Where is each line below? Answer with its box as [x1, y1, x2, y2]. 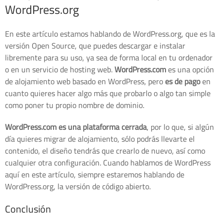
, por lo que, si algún [147, 119, 214, 134]
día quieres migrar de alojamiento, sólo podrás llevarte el [5, 131, 195, 146]
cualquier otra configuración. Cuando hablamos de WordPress [5, 155, 211, 170]
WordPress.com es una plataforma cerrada [5, 119, 147, 134]
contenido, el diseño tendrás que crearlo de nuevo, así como [5, 143, 205, 158]
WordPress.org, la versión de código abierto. [5, 178, 151, 194]
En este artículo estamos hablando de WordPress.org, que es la [5, 26, 215, 41]
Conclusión [5, 199, 51, 218]
